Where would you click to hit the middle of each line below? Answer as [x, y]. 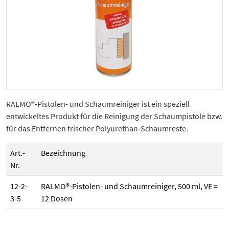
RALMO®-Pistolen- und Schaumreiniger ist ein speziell [98, 104]
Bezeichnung [63, 153]
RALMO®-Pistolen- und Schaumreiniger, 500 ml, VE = [129, 186]
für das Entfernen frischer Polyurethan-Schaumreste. [97, 129]
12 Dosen [57, 199]
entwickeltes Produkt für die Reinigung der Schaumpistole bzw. [114, 116]
